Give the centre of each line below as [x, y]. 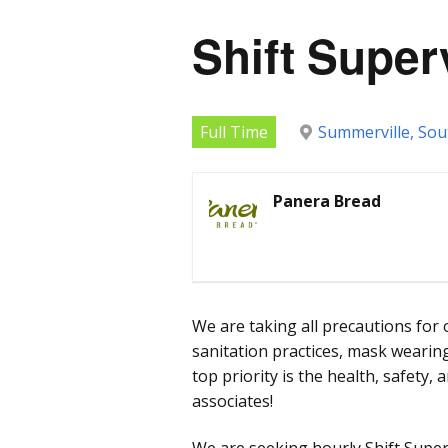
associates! [232, 400]
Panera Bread [327, 200]
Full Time [234, 131]
